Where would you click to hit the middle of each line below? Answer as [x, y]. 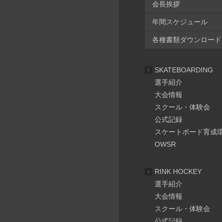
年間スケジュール [180, 22]
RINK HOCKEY [178, 171]
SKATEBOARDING [184, 70]
